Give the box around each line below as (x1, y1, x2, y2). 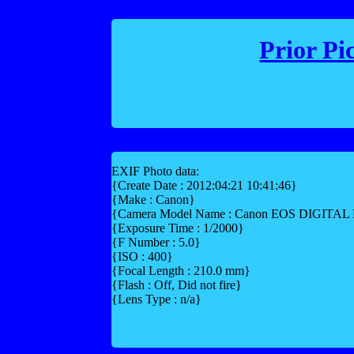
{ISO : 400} (111, 250, 173, 264)
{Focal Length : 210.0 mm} (111, 264, 250, 278)
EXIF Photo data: (111, 164, 199, 179)
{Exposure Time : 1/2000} (111, 221, 244, 235)
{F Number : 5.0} (111, 235, 201, 250)
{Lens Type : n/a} (111, 292, 201, 307)
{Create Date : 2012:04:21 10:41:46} (111, 179, 297, 193)
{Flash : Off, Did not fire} (111, 278, 242, 292)
